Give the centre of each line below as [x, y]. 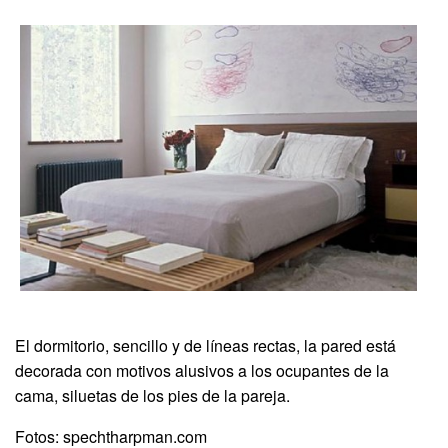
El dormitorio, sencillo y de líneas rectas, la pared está [205, 346]
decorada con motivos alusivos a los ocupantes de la [202, 371]
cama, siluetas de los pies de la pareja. [152, 396]
